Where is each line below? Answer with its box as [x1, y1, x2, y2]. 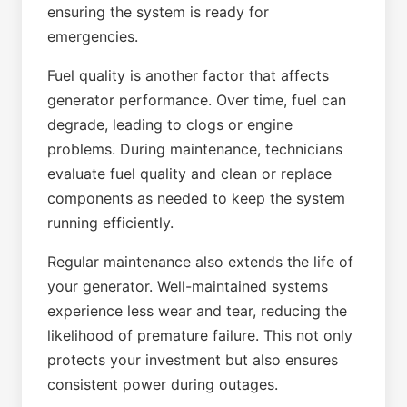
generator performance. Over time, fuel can [47, 91, 346, 109]
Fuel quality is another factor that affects [47, 66, 329, 84]
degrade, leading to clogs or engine [47, 115, 293, 134]
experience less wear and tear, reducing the [47, 302, 347, 320]
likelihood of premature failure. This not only [47, 326, 352, 344]
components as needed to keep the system [47, 189, 345, 207]
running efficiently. [47, 213, 174, 232]
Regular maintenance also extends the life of [47, 253, 353, 271]
